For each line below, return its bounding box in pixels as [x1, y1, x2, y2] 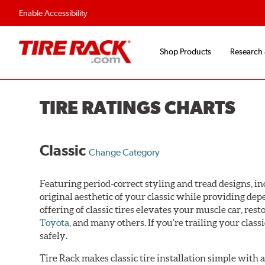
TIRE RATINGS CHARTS [40, 97, 236, 119]
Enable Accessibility [19, 8, 88, 18]
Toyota [40, 216, 70, 228]
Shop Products [160, 47, 211, 57]
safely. [40, 230, 68, 241]
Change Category [89, 146, 160, 158]
